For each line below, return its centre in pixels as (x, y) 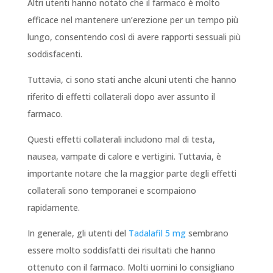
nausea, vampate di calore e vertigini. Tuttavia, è (124, 157)
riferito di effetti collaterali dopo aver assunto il (121, 97)
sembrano (207, 233)
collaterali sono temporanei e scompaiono (112, 191)
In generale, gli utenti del (78, 233)
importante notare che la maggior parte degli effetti (132, 174)
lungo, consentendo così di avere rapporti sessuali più (134, 37)
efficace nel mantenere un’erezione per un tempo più (133, 20)
